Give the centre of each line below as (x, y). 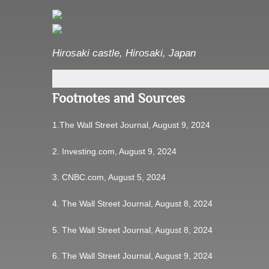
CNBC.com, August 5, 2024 (114, 177)
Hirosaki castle (86, 53)
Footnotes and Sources (119, 98)
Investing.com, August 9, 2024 (119, 151)
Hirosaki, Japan (161, 53)
